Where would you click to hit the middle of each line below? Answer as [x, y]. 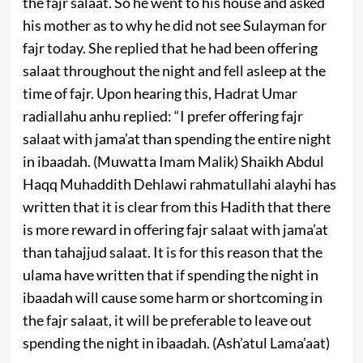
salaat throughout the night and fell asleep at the [174, 71]
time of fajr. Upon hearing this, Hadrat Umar [160, 94]
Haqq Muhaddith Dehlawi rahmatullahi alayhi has [179, 184]
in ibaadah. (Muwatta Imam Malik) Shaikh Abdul [173, 162]
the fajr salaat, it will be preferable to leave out [167, 320]
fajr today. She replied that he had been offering [170, 48]
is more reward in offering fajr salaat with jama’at [175, 230]
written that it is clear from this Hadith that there [176, 207]
